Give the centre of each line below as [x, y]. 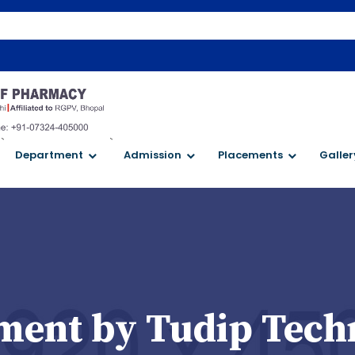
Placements [250, 155]
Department [49, 155]
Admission [153, 155]
